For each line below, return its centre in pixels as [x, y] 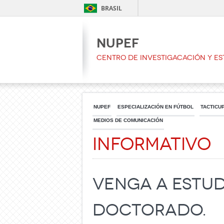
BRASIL [111, 8]
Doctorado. [149, 210]
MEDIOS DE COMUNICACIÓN [128, 120]
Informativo [152, 144]
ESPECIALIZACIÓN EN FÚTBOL [155, 107]
